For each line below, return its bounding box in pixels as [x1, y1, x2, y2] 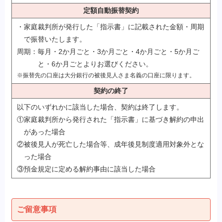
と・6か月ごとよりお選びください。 [37, 59, 153, 68]
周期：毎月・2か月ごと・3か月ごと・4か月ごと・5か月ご [16, 47, 199, 55]
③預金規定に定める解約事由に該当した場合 [16, 165, 156, 173]
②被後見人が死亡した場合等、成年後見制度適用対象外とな [16, 140, 204, 148]
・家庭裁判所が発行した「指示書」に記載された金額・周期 [16, 22, 204, 31]
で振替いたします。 [23, 35, 86, 43]
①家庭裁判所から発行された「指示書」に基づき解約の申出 [16, 115, 204, 123]
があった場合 [23, 127, 65, 136]
